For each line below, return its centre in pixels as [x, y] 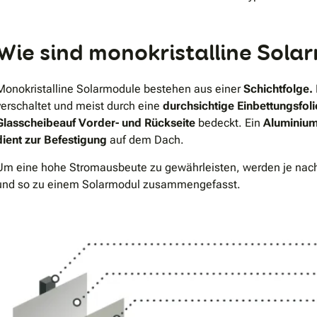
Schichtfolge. [279, 88]
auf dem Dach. [145, 139]
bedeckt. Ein [231, 122]
